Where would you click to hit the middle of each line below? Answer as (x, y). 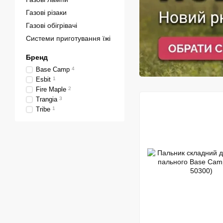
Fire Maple (51, 89)
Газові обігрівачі (52, 25)
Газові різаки (46, 12)
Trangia (47, 99)
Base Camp (53, 69)
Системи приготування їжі (68, 38)
